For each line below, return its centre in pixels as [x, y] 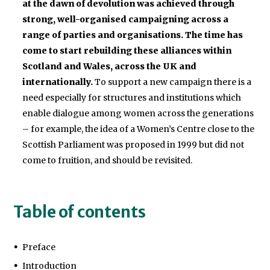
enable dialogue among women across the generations [138, 114]
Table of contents [80, 212]
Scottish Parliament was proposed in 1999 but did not [133, 145]
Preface [39, 247]
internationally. [58, 82]
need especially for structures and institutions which [132, 98]
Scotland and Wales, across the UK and [110, 67]
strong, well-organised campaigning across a [126, 20]
